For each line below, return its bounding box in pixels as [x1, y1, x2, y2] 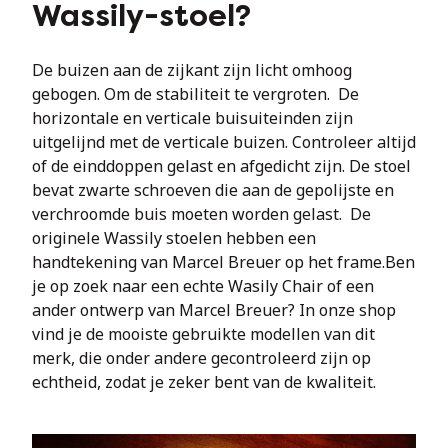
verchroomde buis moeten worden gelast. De [32, 203, 371, 225]
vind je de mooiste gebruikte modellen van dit [32, 323, 375, 345]
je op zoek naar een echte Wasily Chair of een [32, 275, 374, 297]
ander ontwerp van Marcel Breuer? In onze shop [32, 299, 396, 321]
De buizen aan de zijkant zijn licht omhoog [32, 59, 352, 81]
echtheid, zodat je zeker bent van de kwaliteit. [32, 371, 376, 393]
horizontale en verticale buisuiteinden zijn [32, 107, 353, 129]
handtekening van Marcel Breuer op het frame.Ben [32, 251, 415, 273]
